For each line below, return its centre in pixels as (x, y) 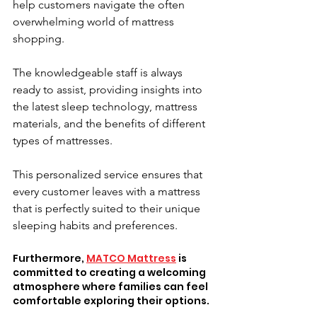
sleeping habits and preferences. (95, 225)
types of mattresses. (64, 140)
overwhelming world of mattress (95, 21)
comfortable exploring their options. (112, 300)
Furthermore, (50, 258)
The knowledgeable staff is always (99, 72)
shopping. (40, 38)
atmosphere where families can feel (111, 286)
